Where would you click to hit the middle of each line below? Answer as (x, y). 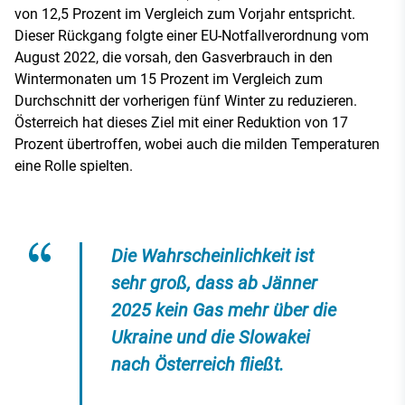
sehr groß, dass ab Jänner (214, 283)
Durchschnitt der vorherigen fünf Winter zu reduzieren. (186, 100)
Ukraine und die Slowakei (211, 337)
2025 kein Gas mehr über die (224, 310)
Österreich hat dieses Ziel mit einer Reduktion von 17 (181, 122)
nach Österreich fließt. (198, 364)
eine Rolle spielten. (74, 165)
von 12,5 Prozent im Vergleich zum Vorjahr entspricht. (185, 14)
